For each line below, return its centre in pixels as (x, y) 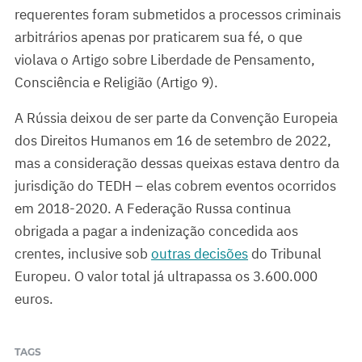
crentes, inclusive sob (83, 254)
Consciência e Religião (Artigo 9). (116, 83)
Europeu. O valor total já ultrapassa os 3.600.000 (166, 277)
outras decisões (200, 254)
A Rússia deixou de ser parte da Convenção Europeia (176, 118)
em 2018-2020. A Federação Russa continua (153, 209)
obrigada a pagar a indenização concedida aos (156, 232)
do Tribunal (285, 254)
